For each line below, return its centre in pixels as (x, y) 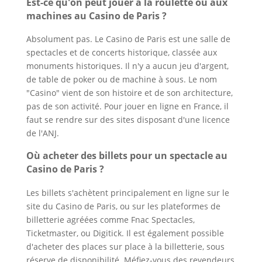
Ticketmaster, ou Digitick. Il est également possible (125, 233)
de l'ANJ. (42, 133)
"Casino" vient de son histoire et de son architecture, (129, 93)
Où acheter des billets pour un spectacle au (127, 156)
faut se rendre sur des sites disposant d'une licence (128, 120)
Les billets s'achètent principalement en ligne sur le (127, 192)
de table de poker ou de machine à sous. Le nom (121, 79)
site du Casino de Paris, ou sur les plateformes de (123, 206)
